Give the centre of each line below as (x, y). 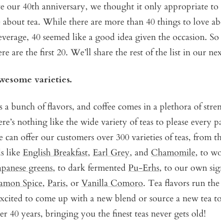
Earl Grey (111, 153)
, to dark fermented (91, 168)
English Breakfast (55, 153)
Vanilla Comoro (112, 184)
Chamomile (173, 153)
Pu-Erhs (144, 168)
